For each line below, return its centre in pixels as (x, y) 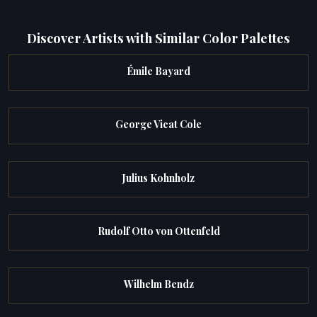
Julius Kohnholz (158, 178)
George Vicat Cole (158, 125)
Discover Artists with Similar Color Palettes (158, 38)
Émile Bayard (158, 71)
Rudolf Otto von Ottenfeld (158, 231)
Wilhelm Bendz (158, 284)
